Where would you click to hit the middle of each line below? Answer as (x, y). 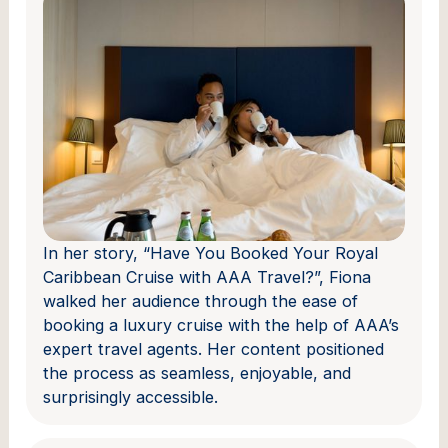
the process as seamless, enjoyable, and (197, 372)
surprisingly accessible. (131, 396)
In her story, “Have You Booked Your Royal (211, 252)
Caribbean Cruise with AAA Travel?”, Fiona (207, 276)
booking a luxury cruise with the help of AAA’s (221, 324)
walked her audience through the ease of (201, 300)
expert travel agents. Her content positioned (214, 348)
